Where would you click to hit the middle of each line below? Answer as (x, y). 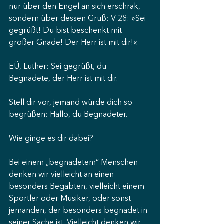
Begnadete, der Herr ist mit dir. (63, 79)
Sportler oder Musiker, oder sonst (71, 199)
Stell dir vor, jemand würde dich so (72, 103)
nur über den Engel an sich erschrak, (76, 7)
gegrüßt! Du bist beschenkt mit (66, 31)
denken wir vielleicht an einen (62, 175)
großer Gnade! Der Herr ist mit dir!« (73, 43)
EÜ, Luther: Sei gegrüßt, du (59, 67)
